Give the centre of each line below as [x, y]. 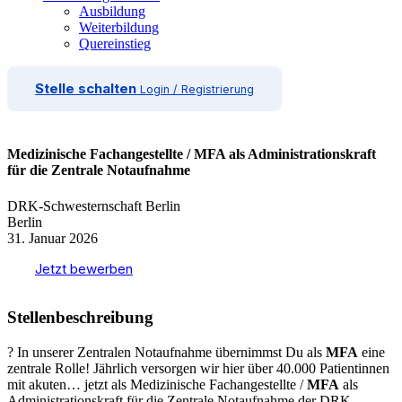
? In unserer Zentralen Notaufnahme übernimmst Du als [166, 352]
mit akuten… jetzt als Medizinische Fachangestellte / [157, 384]
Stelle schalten [86, 88]
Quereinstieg [115, 44]
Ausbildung [112, 11]
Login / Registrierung [197, 89]
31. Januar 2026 [52, 238]
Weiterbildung [119, 27]
